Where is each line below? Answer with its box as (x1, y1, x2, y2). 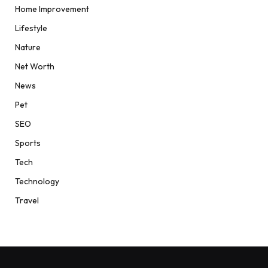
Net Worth (15, 61, 54, 72)
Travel (15, 195, 39, 206)
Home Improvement (15, 4, 89, 15)
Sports (15, 138, 41, 149)
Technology (15, 176, 59, 187)
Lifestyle (15, 23, 47, 34)
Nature (15, 42, 41, 53)
